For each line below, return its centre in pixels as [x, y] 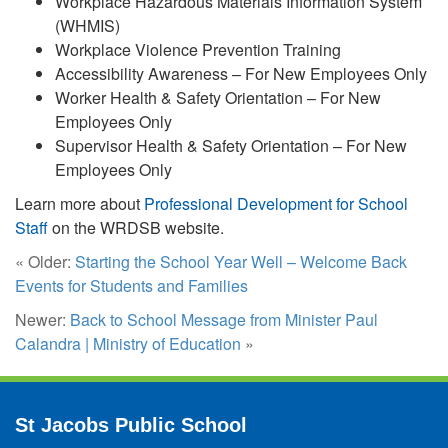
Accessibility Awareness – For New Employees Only [241, 73]
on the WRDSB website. [136, 227]
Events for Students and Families [131, 285]
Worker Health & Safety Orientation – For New [218, 97]
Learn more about [79, 203]
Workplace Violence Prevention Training [198, 49]
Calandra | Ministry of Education [128, 343]
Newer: [42, 319]
